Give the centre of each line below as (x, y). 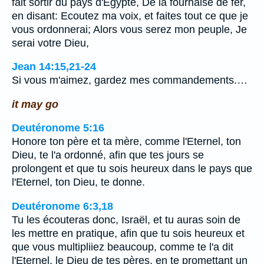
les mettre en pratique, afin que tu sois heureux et (128, 233)
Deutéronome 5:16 (58, 128)
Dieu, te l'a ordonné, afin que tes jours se (108, 155)
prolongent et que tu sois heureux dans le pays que (132, 169)
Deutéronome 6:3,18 (62, 206)
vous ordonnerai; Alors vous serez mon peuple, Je (129, 29)
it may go (35, 104)
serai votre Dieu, (50, 43)
